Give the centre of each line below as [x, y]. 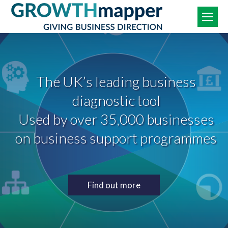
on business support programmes [116, 138]
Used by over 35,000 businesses [116, 119]
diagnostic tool [116, 100]
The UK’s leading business [116, 81]
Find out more [114, 185]
